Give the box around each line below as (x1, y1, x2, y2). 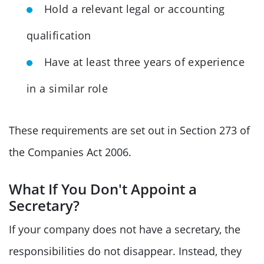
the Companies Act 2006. (9, 144, 131, 159)
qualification (27, 28, 91, 42)
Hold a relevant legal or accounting (44, 1, 225, 16)
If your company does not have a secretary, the (9, 222, 240, 236)
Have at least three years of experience (44, 54, 245, 69)
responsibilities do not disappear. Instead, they (9, 243, 242, 258)
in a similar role (27, 81, 108, 95)
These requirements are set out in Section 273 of (9, 123, 250, 137)
